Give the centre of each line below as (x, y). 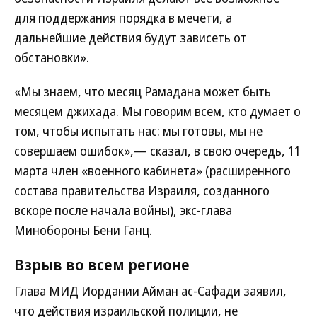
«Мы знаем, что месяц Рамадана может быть (143, 91)
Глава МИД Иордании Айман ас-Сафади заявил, (150, 291)
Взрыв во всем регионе (102, 264)
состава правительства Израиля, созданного (142, 190)
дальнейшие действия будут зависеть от (131, 38)
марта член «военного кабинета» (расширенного (152, 171)
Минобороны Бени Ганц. (83, 230)
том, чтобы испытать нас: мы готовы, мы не (138, 131)
